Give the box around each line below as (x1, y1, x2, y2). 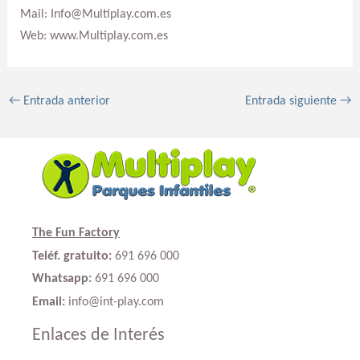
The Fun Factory (32, 227, 120, 240)
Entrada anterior (19, 94, 110, 108)
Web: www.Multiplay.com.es (19, 29, 168, 43)
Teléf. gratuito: (32, 249, 112, 263)
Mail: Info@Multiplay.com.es (19, 7, 171, 21)
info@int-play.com (65, 295, 164, 309)
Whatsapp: (32, 272, 92, 286)
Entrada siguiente (245, 94, 341, 108)
